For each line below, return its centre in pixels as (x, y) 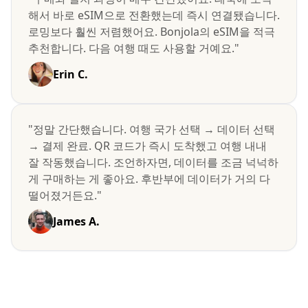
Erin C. (70, 74)
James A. (76, 221)
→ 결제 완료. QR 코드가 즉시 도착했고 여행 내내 (147, 146)
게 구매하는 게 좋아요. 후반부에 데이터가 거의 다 (149, 179)
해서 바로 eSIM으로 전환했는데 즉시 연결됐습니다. (154, 15)
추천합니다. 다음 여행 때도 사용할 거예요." (134, 48)
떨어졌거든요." (65, 195)
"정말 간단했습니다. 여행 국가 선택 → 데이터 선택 (152, 129)
